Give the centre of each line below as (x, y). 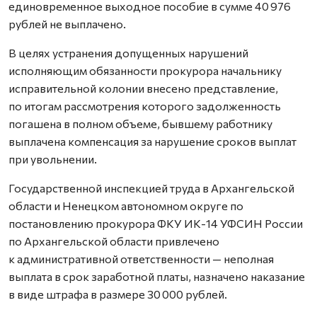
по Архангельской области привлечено (114, 241)
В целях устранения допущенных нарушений (128, 53)
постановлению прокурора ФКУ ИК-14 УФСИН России (156, 223)
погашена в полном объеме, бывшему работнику (140, 123)
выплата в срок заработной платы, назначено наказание (157, 276)
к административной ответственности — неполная (141, 259)
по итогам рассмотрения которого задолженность (145, 106)
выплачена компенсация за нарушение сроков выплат (152, 141)
